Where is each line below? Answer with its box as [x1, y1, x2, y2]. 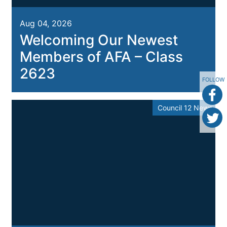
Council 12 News [158, 103, 213, 112]
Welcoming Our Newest [19, 31, 178, 49]
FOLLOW [202, 75, 224, 83]
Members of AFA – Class [19, 48, 183, 66]
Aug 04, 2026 [19, 18, 72, 29]
